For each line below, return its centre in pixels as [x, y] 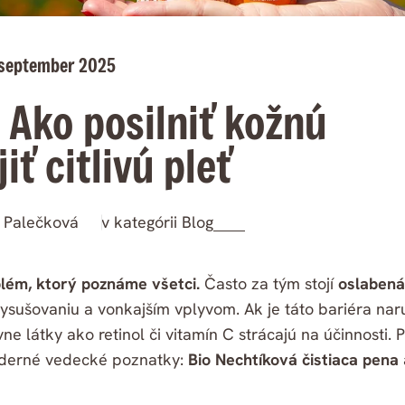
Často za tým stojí [271, 284]
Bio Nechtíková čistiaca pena [293, 360]
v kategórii [141, 222]
